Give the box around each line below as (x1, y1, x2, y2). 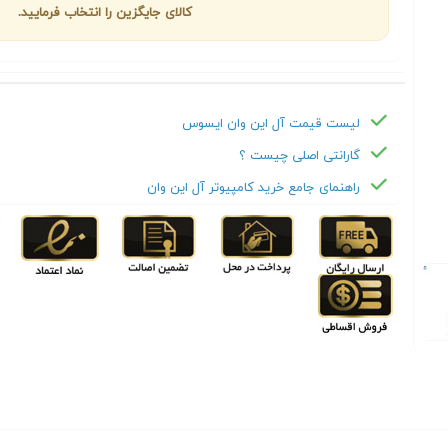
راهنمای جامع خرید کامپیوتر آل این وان (146, 179, 360, 197)
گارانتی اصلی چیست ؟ (238, 147, 360, 165)
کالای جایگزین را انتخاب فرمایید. (17, 4, 192, 22)
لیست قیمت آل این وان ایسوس (181, 115, 360, 133)
